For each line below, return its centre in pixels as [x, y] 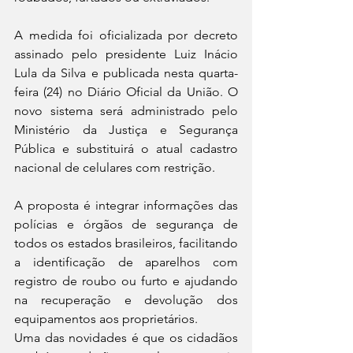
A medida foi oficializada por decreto [126, 35]
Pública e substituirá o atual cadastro [126, 149]
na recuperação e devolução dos [126, 300]
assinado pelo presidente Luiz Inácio [126, 54]
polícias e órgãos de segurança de [126, 225]
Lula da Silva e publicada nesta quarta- [126, 73]
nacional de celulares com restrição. [115, 168]
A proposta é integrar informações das [126, 206]
